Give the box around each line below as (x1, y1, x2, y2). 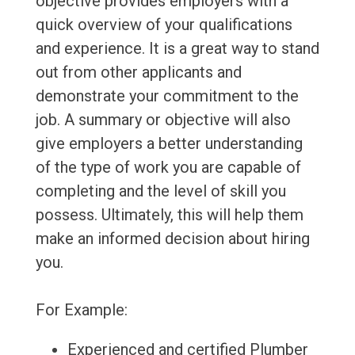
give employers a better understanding (35, 134, 303, 154)
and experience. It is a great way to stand (35, 39, 319, 59)
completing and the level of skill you (35, 181, 286, 201)
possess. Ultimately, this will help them (35, 205, 303, 225)
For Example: (35, 300, 128, 320)
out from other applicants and (35, 63, 242, 82)
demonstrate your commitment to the (35, 86, 299, 106)
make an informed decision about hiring (35, 229, 310, 249)
